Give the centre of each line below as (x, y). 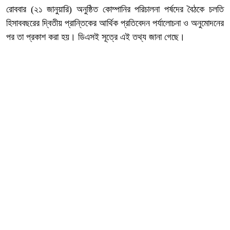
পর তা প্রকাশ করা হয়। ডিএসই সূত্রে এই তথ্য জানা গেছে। (95, 37)
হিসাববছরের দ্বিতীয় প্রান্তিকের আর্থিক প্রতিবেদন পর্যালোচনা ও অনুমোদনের (115, 23)
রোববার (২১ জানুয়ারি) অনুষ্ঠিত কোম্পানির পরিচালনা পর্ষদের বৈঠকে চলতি (115, 9)
